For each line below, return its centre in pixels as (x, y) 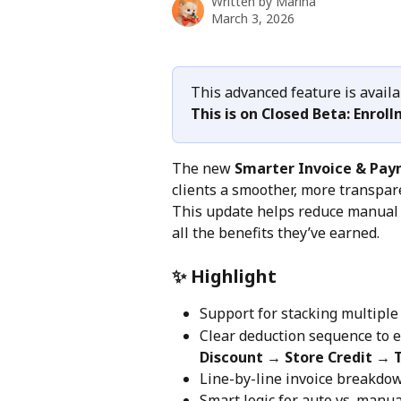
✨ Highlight (224, 277)
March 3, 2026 (253, 18)
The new (203, 168)
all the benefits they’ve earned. (276, 233)
